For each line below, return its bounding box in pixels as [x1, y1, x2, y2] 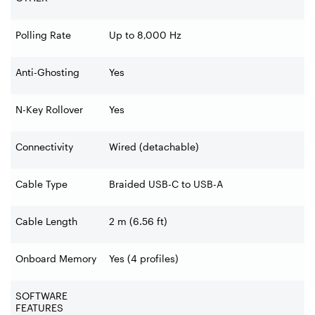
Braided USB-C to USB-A [109, 177, 223, 190]
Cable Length [15, 214, 77, 227]
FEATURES [15, 301, 63, 314]
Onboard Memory [15, 252, 96, 264]
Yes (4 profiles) [109, 252, 179, 264]
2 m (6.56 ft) [109, 214, 167, 227]
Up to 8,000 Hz [109, 28, 181, 41]
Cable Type [15, 177, 67, 190]
